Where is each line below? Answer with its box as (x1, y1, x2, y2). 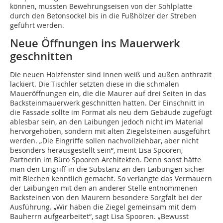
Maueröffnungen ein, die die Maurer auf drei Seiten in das (10, 89, 206, 99)
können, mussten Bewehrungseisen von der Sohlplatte (10, 1, 192, 11)
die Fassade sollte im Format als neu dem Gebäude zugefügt (10, 108, 212, 117)
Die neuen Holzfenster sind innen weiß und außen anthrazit (10, 70, 212, 80)
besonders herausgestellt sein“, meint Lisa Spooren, (10, 145, 183, 155)
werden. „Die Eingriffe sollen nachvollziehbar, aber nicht (10, 136, 199, 146)
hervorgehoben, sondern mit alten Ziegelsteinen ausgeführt (10, 126, 210, 136)
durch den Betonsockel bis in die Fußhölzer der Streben (10, 11, 197, 21)
